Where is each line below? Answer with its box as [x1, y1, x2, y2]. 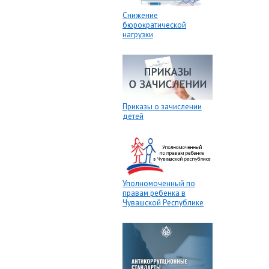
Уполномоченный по [122, 178, 195, 189]
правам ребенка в [122, 188, 186, 199]
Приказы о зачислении [122, 101, 202, 112]
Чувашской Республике [122, 198, 204, 208]
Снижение [122, 10, 158, 20]
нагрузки [122, 29, 153, 40]
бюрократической [122, 19, 186, 30]
